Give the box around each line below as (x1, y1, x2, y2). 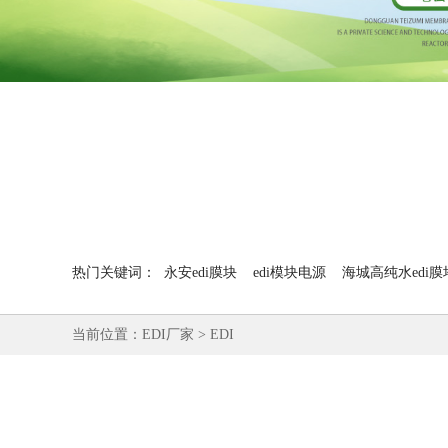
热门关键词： (72, 265, 156, 280)
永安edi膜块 (164, 265, 237, 280)
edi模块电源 (253, 265, 326, 280)
